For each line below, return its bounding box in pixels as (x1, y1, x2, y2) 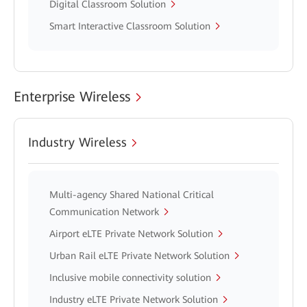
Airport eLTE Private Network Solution (49, 228, 213, 239)
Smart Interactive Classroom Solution (49, 21, 210, 32)
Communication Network (49, 206, 159, 217)
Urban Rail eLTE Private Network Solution (49, 250, 230, 261)
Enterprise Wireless (14, 88, 130, 105)
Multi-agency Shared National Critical (49, 189, 214, 200)
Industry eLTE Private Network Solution (49, 294, 218, 305)
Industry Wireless (28, 135, 127, 149)
